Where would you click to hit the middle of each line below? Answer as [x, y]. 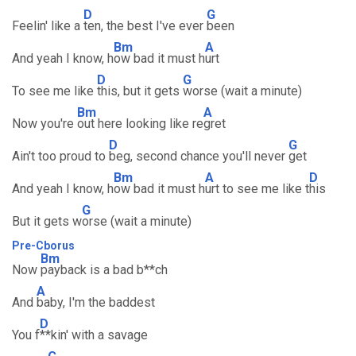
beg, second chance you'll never [199, 156]
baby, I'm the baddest [96, 302]
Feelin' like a [48, 26]
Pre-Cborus [43, 246]
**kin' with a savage [94, 335]
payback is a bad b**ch [104, 270]
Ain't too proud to [60, 156]
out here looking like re [140, 124]
